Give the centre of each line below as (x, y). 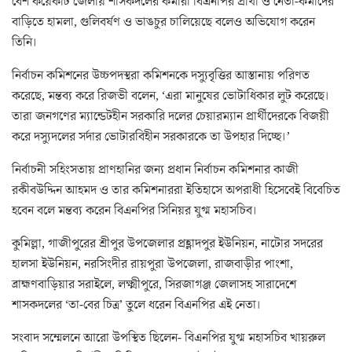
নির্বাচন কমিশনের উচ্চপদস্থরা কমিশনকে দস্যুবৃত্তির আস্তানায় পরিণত (161, 75)
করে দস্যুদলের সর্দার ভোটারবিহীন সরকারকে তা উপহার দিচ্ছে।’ (151, 136)
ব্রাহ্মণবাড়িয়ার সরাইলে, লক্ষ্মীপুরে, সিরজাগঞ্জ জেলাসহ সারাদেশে (154, 284)
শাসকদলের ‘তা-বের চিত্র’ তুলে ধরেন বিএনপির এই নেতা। (137, 304)
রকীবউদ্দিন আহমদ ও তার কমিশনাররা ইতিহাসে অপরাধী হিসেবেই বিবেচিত (176, 190)
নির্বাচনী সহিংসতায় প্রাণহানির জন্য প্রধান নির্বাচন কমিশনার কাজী (155, 169)
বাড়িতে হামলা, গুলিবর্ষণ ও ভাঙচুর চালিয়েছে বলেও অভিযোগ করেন (163, 22)
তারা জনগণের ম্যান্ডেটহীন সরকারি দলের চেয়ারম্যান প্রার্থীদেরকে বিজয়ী (170, 116)
